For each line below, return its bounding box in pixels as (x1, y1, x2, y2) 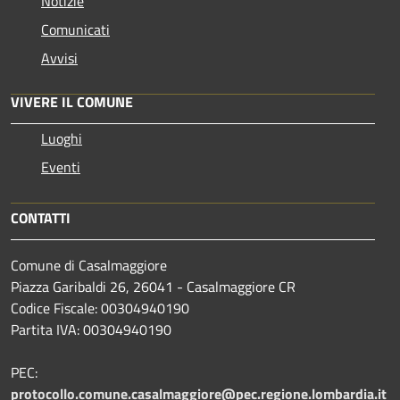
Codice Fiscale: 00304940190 (11, 297, 189, 320)
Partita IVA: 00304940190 (11, 319, 171, 341)
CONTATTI (11, 207, 71, 229)
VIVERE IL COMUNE (11, 91, 133, 113)
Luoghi (41, 128, 82, 150)
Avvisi (41, 47, 78, 70)
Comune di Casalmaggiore (11, 254, 167, 277)
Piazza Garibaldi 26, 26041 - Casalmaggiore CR (11, 276, 296, 298)
